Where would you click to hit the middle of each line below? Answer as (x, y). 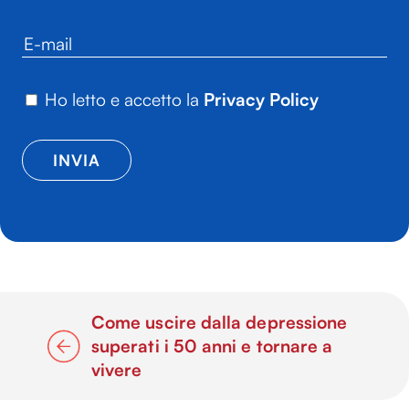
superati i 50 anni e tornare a (212, 346)
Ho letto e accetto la (124, 99)
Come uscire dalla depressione (220, 322)
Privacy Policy (261, 99)
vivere (117, 369)
